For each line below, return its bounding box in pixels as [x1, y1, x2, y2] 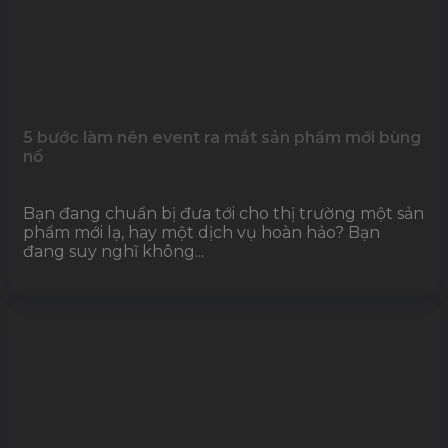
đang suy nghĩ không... [23, 242, 204, 262]
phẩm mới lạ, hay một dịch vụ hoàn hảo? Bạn [23, 223, 380, 243]
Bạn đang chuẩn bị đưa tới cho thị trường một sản [23, 204, 424, 224]
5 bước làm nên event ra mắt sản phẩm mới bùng [23, 128, 421, 148]
